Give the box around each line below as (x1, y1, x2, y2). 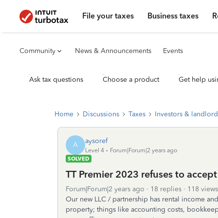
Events (163, 47, 183, 55)
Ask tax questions (29, 75, 83, 84)
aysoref (85, 136, 108, 145)
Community (19, 47, 55, 55)
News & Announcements (75, 47, 151, 55)
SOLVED (68, 155, 90, 162)
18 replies (150, 185, 182, 193)
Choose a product (103, 75, 159, 84)
